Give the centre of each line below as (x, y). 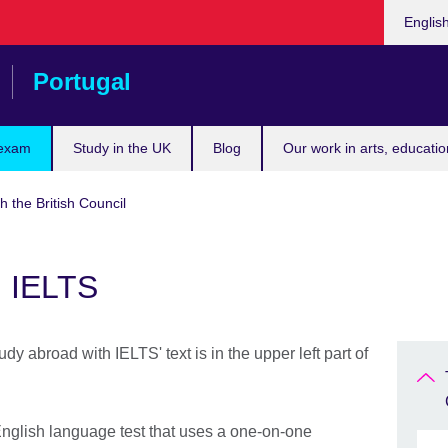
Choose (410, 10)
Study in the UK (122, 148)
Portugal (82, 81)
